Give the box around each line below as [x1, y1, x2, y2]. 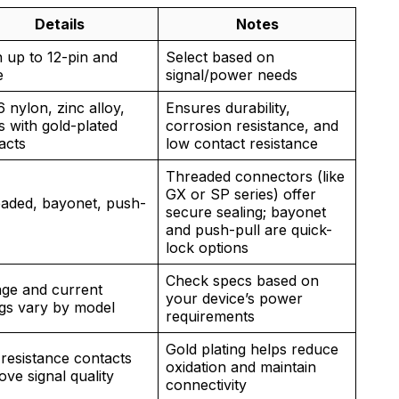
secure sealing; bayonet [166, 203, 326, 222]
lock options [166, 239, 248, 257]
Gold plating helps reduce [166, 340, 338, 359]
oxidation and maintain [166, 358, 316, 377]
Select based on [166, 48, 274, 67]
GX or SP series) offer [166, 185, 316, 204]
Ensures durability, [166, 99, 290, 118]
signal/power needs [166, 66, 297, 85]
